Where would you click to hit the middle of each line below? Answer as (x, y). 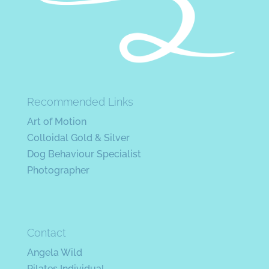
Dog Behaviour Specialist (84, 154)
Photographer (58, 170)
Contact (46, 233)
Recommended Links (80, 101)
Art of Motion (56, 121)
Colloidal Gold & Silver (78, 138)
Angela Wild (54, 253)
